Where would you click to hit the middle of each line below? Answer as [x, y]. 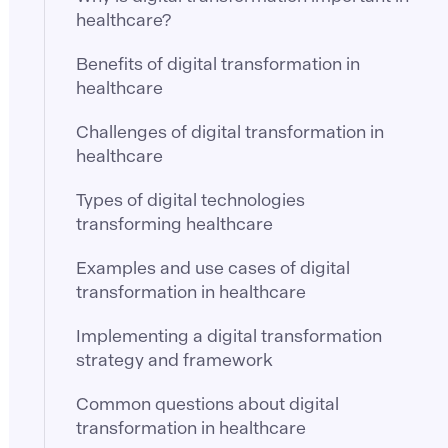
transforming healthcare [175, 223]
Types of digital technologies [191, 199]
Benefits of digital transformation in [218, 63]
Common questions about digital [208, 403]
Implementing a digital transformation [229, 335]
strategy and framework [174, 359]
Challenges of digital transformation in [230, 131]
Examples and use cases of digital [213, 267]
